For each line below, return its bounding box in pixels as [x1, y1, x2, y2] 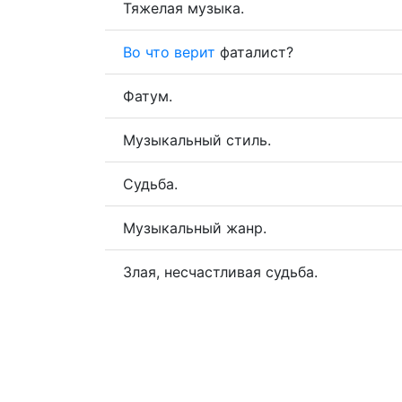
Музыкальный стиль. [123, 130, 271, 149]
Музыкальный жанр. [123, 218, 267, 237]
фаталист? [215, 42, 293, 61]
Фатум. [123, 86, 172, 105]
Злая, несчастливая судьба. [123, 262, 318, 281]
